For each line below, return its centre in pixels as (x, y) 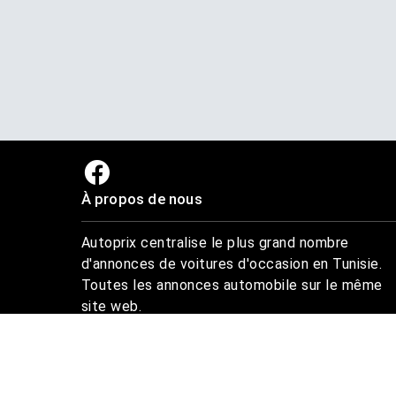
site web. (111, 306)
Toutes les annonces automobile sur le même (232, 285)
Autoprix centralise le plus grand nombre (215, 243)
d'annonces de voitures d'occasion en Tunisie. (231, 264)
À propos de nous (141, 199)
